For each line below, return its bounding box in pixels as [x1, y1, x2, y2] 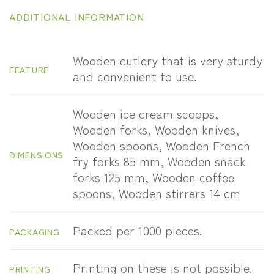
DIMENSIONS [9, 148, 64, 161]
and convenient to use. [73, 67, 197, 86]
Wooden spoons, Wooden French [73, 136, 251, 155]
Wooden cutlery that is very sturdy [73, 51, 263, 70]
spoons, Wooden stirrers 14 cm [73, 184, 241, 202]
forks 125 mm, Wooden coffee [73, 168, 235, 187]
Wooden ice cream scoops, [73, 105, 219, 123]
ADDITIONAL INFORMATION [9, 9, 144, 24]
